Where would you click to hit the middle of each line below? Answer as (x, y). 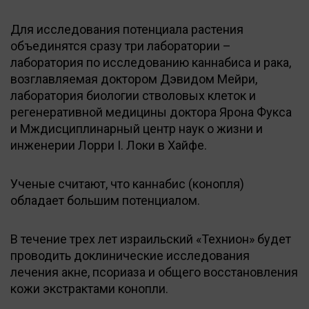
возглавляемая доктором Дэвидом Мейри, (134, 79)
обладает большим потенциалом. (105, 200)
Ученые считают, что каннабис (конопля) (127, 183)
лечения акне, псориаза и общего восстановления (154, 272)
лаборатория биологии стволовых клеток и (133, 95)
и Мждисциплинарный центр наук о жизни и (137, 128)
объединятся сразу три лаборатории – (121, 46)
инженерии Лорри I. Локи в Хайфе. (109, 145)
